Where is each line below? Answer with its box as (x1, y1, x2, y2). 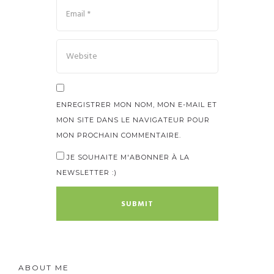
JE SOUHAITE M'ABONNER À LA (64, 153, 190, 162)
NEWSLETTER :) (56, 168, 117, 177)
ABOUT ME (18, 263, 69, 273)
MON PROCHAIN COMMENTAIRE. (56, 131, 181, 140)
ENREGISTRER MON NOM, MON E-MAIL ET (56, 100, 217, 109)
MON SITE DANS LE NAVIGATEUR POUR (56, 116, 210, 125)
